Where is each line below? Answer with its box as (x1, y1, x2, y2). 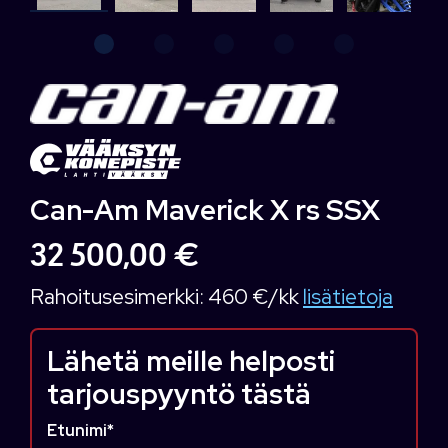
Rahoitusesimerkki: (30, 283, 208, 311)
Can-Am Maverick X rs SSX (30, 191, 380, 230)
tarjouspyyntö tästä (47, 375, 311, 414)
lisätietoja (303, 283, 393, 311)
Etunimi (47, 420, 107, 442)
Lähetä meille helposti (47, 342, 335, 381)
